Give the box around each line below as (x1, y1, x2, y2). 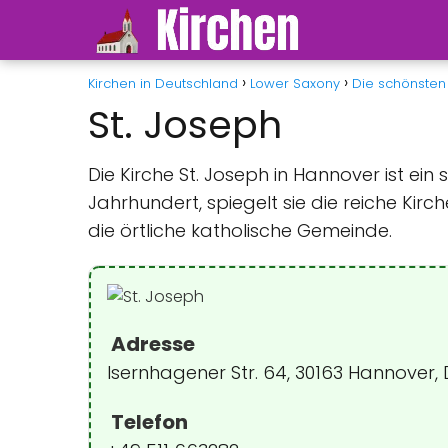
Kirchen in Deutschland (88, 74, 238, 93)
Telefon (107, 408, 188, 436)
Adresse (107, 330, 195, 358)
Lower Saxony (250, 74, 340, 93)
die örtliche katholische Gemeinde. (88, 218, 392, 243)
